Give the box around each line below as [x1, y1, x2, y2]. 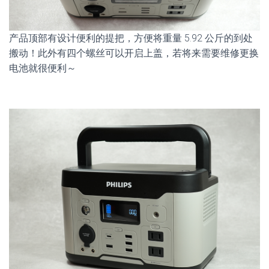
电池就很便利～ [9, 62, 76, 74]
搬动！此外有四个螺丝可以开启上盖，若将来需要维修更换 [9, 47, 259, 59]
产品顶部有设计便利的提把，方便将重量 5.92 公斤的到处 [9, 32, 253, 44]
